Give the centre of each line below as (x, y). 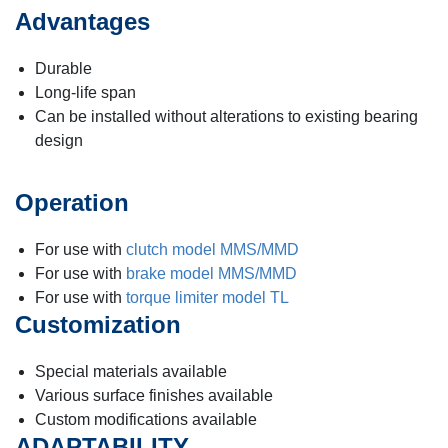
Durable (63, 68)
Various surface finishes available (154, 395)
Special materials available (131, 371)
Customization (98, 324)
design (59, 140)
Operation (72, 202)
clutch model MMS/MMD (212, 249)
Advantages (82, 21)
